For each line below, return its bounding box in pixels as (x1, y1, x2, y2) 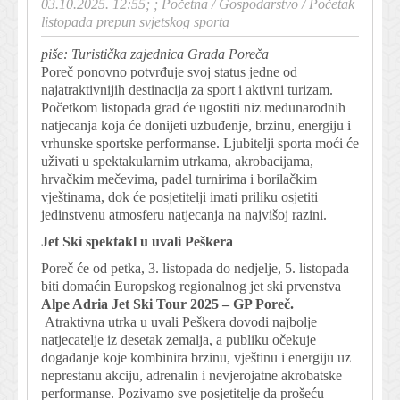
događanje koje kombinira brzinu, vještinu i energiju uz (41, 349, 351, 365)
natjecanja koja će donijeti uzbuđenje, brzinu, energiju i (41, 117, 351, 133)
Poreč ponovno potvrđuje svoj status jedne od (41, 63, 297, 79)
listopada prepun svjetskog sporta (41, 13, 229, 29)
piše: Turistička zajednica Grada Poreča (41, 46, 269, 62)
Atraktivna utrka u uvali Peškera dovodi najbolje (41, 313, 317, 329)
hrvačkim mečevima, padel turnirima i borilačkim (41, 171, 317, 187)
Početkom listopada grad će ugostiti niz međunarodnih (41, 99, 346, 115)
